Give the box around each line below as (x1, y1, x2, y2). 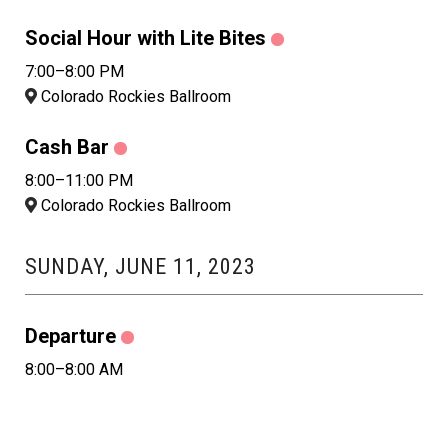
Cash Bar (25, 135, 109, 160)
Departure (25, 324, 116, 349)
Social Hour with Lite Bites (25, 26, 266, 51)
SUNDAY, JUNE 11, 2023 (25, 254, 256, 280)
